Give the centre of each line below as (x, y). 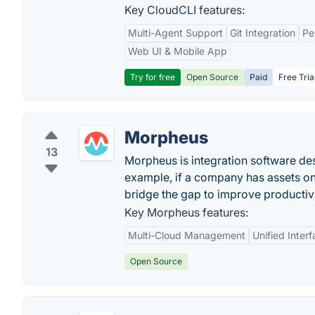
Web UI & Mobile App (178, 51)
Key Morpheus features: (186, 212)
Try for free (153, 77)
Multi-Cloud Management (187, 235)
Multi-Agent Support (175, 33)
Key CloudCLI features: (185, 10)
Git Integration (263, 33)
